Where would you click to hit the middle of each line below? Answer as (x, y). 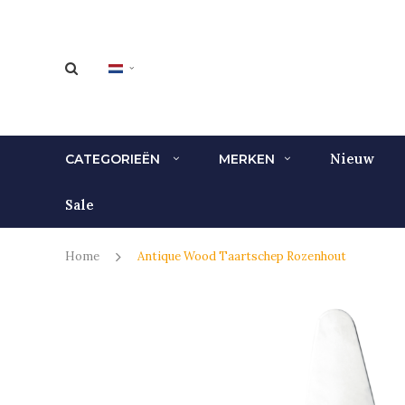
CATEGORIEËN (114, 159)
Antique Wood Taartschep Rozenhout (242, 256)
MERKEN (247, 159)
